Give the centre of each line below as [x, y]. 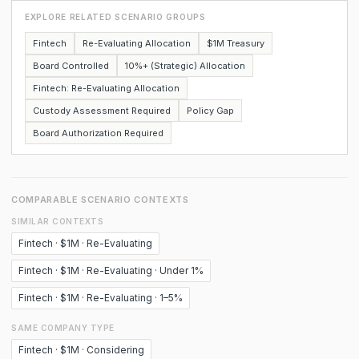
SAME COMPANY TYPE [63, 328]
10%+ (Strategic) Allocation [185, 66]
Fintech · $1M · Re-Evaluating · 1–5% [101, 298]
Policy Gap [210, 111]
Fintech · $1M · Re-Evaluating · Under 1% [111, 270]
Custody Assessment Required [102, 111]
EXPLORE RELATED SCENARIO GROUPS [115, 17]
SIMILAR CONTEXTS [57, 221]
